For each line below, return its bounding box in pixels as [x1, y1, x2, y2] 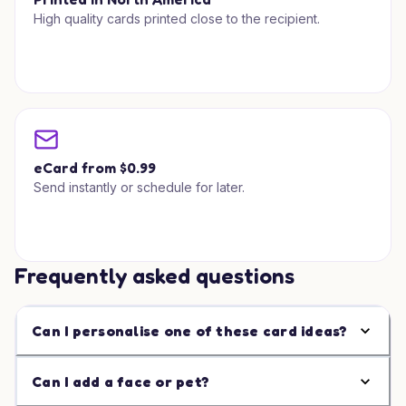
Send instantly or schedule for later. [34, 179, 245, 195]
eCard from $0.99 [34, 159, 156, 177]
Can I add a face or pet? [32, 372, 209, 391]
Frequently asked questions [14, 263, 295, 289]
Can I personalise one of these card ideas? [32, 322, 348, 340]
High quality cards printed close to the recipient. [34, 11, 320, 26]
